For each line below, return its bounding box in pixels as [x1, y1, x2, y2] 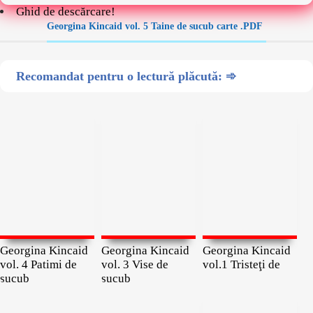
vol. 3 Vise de [101, 258, 168, 271]
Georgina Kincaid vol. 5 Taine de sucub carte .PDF [47, 21, 263, 31]
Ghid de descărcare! [16, 5, 115, 18]
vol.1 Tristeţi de [203, 258, 280, 271]
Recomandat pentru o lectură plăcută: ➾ [16, 69, 236, 83]
